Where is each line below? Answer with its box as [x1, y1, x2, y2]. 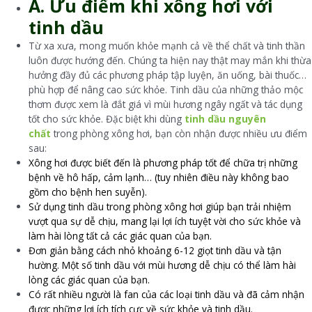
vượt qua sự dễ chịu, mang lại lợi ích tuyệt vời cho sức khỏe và [29, 214, 302, 228]
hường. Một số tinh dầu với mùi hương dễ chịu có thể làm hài [29, 258, 297, 272]
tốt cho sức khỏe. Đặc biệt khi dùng [29, 111, 185, 125]
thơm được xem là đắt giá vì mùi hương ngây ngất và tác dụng [29, 97, 303, 111]
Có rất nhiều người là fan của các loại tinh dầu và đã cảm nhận [29, 287, 305, 301]
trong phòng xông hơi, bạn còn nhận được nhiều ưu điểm [51, 126, 308, 140]
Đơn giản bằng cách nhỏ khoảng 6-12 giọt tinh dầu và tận [29, 243, 282, 257]
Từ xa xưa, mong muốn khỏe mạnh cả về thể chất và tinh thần [29, 38, 306, 52]
